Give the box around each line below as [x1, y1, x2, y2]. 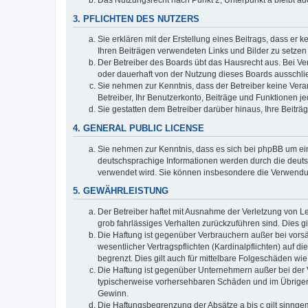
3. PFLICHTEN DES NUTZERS [73, 14, 199, 24]
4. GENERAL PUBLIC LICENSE [73, 124, 204, 134]
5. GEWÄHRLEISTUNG [73, 186, 168, 197]
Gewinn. [98, 289, 129, 299]
